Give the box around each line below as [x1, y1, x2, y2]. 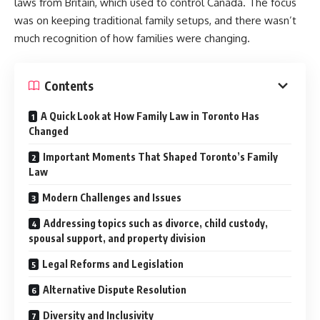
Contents [44, 77, 94, 94]
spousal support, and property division [29, 232, 206, 244]
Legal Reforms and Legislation [42, 258, 184, 270]
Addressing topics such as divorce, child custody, [44, 217, 268, 229]
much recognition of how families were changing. [14, 31, 250, 45]
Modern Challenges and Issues [42, 191, 181, 204]
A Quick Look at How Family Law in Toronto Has [41, 110, 259, 122]
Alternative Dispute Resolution [43, 284, 186, 296]
